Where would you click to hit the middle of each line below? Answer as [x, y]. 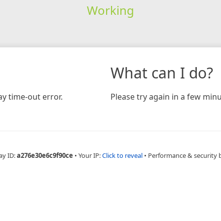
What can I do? [162, 73]
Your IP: [90, 155]
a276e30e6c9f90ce [45, 155]
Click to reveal [122, 155]
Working [110, 10]
